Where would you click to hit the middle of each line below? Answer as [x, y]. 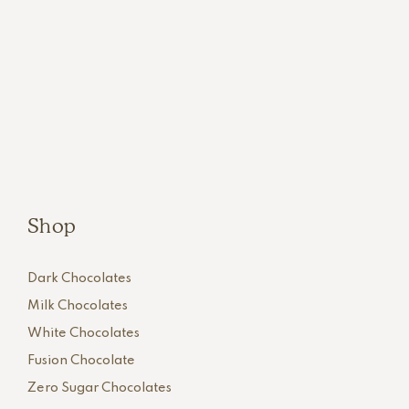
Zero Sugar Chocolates [100, 388]
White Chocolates [84, 333]
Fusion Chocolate [81, 361]
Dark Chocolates [79, 278]
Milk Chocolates [78, 306]
